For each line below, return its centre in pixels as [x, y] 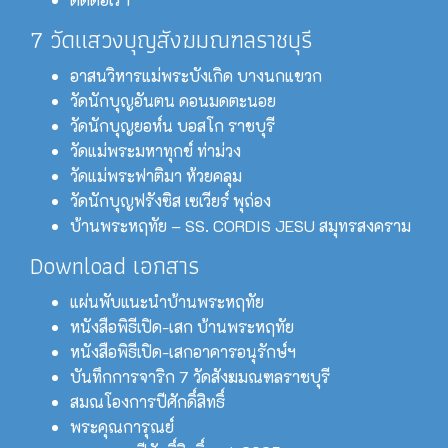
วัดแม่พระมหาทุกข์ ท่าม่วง [155, 150]
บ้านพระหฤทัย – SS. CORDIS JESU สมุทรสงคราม [240, 225]
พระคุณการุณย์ [122, 426]
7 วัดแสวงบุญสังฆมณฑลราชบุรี [171, 39]
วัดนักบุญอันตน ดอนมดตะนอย [173, 100]
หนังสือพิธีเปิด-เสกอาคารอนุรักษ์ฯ [183, 351]
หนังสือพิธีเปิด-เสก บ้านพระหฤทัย [182, 326]
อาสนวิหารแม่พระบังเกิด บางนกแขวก [196, 75]
